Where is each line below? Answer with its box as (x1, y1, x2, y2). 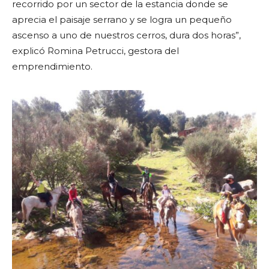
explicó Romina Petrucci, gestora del (12, 45, 179, 57)
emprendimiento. (12, 61, 92, 73)
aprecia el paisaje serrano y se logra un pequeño (12, 14, 232, 26)
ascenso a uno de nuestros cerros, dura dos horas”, (12, 29, 241, 41)
